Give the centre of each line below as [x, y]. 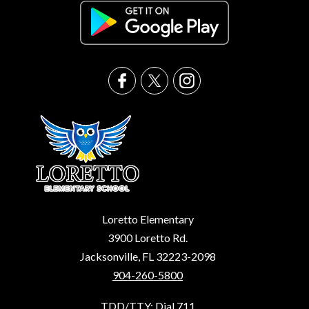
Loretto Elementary [148, 219]
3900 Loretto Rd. [148, 238]
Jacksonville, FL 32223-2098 [148, 256]
